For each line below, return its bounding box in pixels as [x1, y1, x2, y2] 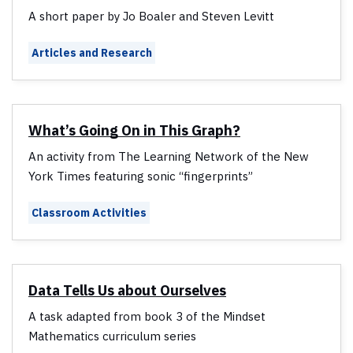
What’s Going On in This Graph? [28, 121, 240, 140]
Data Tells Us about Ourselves [28, 281, 226, 300]
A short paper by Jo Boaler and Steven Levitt [28, 9, 274, 24]
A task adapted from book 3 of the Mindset [28, 309, 266, 325]
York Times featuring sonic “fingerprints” [28, 169, 253, 184]
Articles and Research [32, 46, 152, 61]
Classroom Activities [32, 206, 147, 221]
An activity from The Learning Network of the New [28, 149, 309, 165]
